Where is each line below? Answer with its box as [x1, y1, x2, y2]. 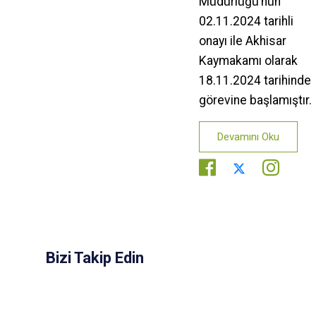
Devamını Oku [217, 130, 279, 143]
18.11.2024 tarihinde [199, 73, 311, 87]
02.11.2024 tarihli [199, 13, 293, 28]
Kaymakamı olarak [199, 53, 298, 68]
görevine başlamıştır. [199, 92, 312, 107]
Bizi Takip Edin [45, 248, 144, 267]
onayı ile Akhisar [199, 33, 286, 48]
